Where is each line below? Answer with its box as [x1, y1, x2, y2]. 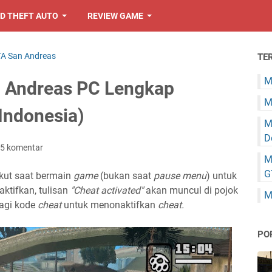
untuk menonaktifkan [61, 199, 158, 211]
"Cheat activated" [68, 185, 143, 196]
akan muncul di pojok [143, 185, 238, 196]
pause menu [154, 170, 206, 182]
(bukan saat [100, 170, 154, 182]
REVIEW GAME [87, 11, 143, 21]
